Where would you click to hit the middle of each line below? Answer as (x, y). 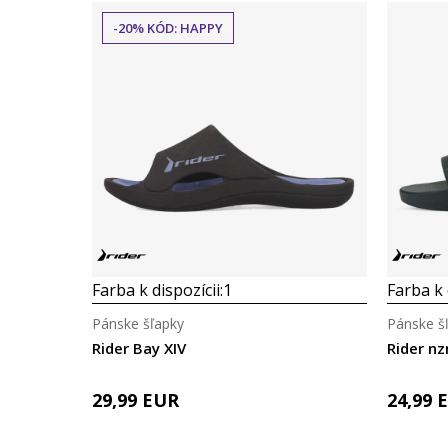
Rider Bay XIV (139, 348)
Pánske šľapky (138, 323)
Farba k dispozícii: (157, 290)
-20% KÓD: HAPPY (168, 28)
